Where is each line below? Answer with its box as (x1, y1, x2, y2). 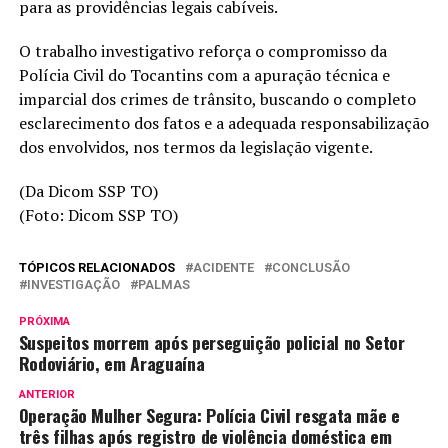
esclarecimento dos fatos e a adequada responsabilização (18, 112, 429, 135)
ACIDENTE (192, 260, 254, 276)
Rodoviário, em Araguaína (18, 350, 205, 377)
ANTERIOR (18, 388, 75, 402)
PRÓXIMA (18, 315, 70, 329)
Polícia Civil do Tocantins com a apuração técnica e (18, 64, 390, 87)
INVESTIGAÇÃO (26, 277, 120, 293)
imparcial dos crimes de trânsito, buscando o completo (18, 88, 416, 111)
